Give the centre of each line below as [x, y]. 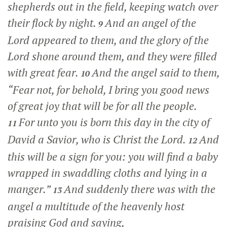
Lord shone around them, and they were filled [112, 56]
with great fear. [44, 72]
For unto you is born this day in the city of [114, 122]
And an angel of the [150, 23]
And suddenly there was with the [140, 189]
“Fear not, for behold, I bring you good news [108, 90]
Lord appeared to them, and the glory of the [108, 40]
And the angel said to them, [156, 72]
